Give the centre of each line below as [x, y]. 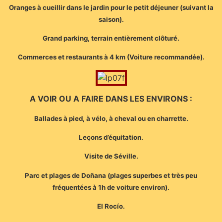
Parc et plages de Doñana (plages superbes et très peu [111, 175]
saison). [111, 19]
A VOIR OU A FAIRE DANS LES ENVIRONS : [111, 99]
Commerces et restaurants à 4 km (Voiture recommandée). [111, 57]
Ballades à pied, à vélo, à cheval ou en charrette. [111, 118]
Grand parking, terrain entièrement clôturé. [111, 38]
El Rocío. [111, 206]
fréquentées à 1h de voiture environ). [111, 187]
